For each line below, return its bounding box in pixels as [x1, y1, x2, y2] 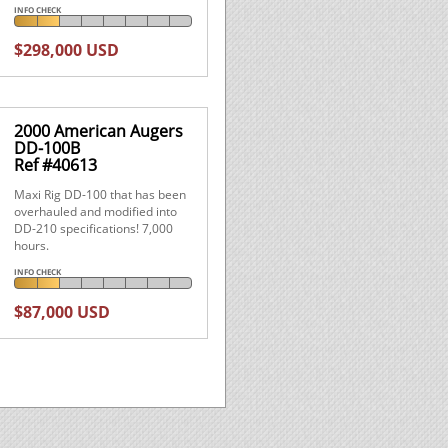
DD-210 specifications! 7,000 [13, 219, 173, 237]
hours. [13, 236, 49, 254]
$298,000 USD [13, 38, 119, 61]
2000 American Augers [13, 119, 183, 142]
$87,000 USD [13, 300, 110, 323]
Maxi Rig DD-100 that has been [13, 185, 186, 203]
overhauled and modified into [13, 202, 177, 220]
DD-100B [13, 136, 80, 159]
